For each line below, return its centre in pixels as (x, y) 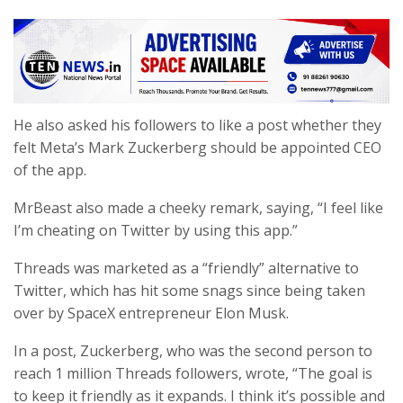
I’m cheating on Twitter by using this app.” (156, 230)
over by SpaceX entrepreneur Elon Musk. (151, 313)
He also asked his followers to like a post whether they (197, 125)
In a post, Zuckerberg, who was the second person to (193, 350)
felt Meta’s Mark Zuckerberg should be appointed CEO (197, 147)
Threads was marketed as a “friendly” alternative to (186, 268)
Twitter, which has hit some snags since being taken (189, 290)
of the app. (50, 170)
